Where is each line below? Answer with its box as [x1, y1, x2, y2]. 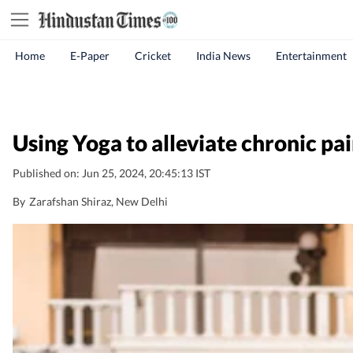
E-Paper [70, 49, 110, 62]
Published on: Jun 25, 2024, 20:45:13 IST [13, 166, 210, 180]
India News [196, 49, 251, 62]
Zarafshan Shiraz [29, 195, 111, 208]
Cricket [135, 49, 171, 62]
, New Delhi [111, 195, 168, 208]
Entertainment [276, 49, 347, 62]
